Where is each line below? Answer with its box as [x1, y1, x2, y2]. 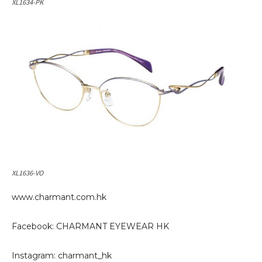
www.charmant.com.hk [12, 192, 106, 203]
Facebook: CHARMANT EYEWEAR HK [12, 221, 169, 232]
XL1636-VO [12, 168, 43, 178]
